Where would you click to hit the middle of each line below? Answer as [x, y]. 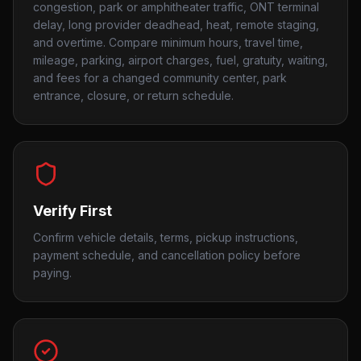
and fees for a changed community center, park [160, 78]
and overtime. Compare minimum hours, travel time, [168, 42]
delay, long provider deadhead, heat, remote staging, [176, 25]
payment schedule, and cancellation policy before [167, 255]
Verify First [73, 211]
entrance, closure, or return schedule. [133, 95]
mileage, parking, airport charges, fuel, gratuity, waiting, [180, 60]
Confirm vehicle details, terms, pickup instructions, [166, 237]
